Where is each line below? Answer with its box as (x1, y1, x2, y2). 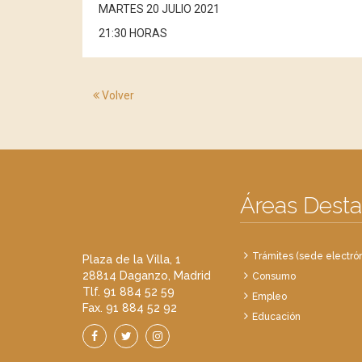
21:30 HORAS (99, 27, 167, 40)
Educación (252, 311, 301, 322)
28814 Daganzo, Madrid (82, 269, 211, 282)
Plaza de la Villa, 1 (82, 253, 181, 266)
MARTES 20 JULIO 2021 (99, 2, 220, 15)
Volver (99, 89, 134, 102)
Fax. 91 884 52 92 (82, 301, 177, 314)
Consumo (252, 271, 296, 282)
